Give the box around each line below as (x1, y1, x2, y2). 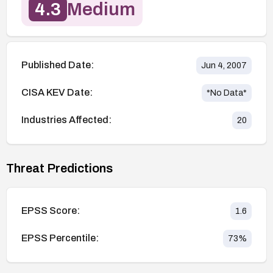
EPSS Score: (21, 205, 80, 216)
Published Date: (21, 60, 94, 71)
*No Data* (207, 88, 247, 97)
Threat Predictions (6, 161, 113, 175)
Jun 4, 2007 (201, 60, 247, 70)
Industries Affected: (21, 115, 112, 126)
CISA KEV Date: (21, 87, 93, 98)
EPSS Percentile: (21, 233, 99, 244)
